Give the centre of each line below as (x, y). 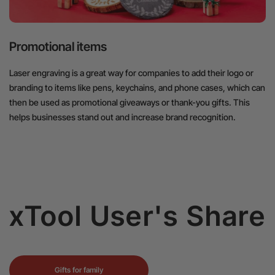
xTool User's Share (137, 215)
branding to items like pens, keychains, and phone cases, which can (137, 87)
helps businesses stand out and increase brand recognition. (122, 117)
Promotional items (58, 46)
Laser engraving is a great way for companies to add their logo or (131, 72)
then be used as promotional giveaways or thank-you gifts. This (130, 102)
